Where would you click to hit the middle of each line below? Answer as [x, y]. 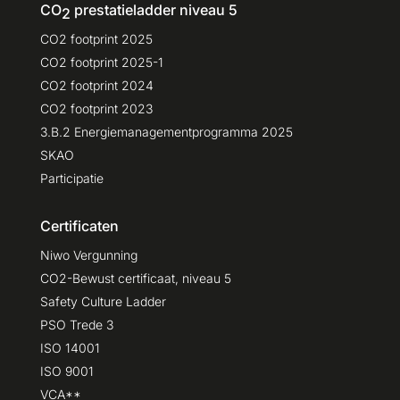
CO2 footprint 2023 [96, 108]
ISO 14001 [70, 347]
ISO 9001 [67, 371]
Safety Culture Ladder [103, 301]
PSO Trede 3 [76, 324]
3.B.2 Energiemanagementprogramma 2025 [166, 131]
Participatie [71, 178]
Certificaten [79, 225]
